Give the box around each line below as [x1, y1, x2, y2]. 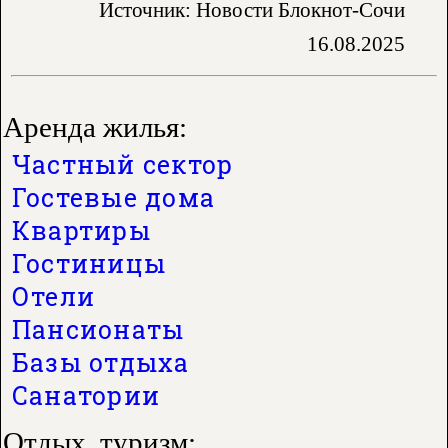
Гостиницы [12, 247, 167, 281]
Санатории [12, 379, 161, 413]
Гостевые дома [12, 181, 216, 215]
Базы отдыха [12, 346, 190, 380]
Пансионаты [12, 313, 185, 347]
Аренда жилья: [3, 111, 187, 144]
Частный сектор [12, 148, 234, 182]
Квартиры [12, 214, 151, 248]
